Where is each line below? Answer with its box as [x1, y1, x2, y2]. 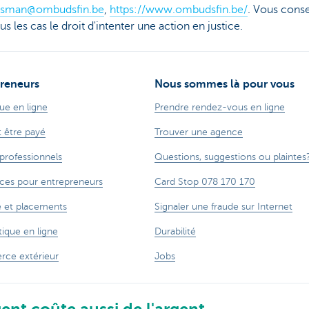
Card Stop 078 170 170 [154, 176, 255, 187]
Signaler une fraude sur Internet [154, 201, 292, 212]
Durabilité [154, 226, 196, 237]
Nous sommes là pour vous [154, 77, 295, 90]
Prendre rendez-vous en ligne [154, 101, 285, 112]
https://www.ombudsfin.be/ [109, 3, 248, 17]
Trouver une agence [154, 126, 243, 137]
